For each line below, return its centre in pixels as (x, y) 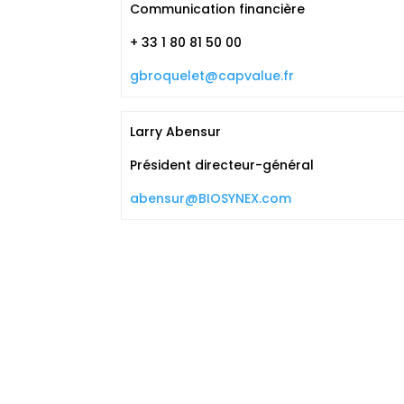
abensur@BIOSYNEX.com (210, 198)
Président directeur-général (221, 165)
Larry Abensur (175, 132)
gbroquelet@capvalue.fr (211, 76)
